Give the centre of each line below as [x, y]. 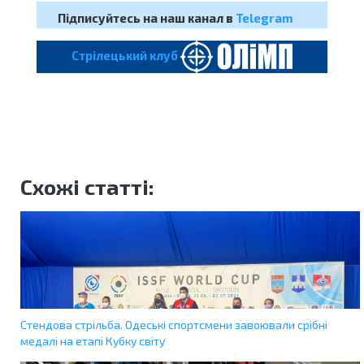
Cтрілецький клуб [126, 55]
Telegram [264, 18]
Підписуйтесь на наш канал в [147, 18]
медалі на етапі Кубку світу [93, 341]
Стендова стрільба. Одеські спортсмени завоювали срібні [174, 325]
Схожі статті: [87, 187]
